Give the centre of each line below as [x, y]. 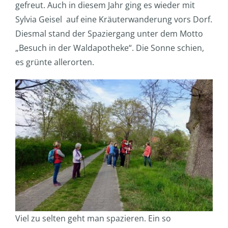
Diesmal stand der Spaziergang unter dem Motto [109, 34]
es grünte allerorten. [55, 62]
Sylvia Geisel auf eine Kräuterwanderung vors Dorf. [114, 20]
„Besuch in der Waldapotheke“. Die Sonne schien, [110, 48]
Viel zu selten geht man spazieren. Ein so [93, 219]
